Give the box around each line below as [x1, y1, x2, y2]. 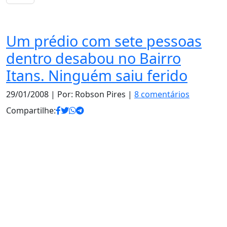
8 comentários [134, 89, 190, 100]
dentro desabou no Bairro [6, 48, 181, 68]
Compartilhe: [6, 105, 56, 116]
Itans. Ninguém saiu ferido [6, 65, 187, 85]
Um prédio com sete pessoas [6, 31, 202, 51]
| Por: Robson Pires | [49, 89, 134, 100]
